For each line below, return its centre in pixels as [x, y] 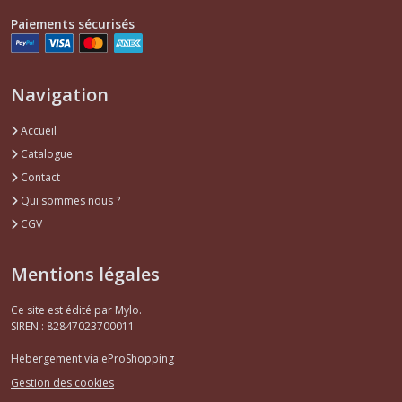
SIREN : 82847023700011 [73, 326]
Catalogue [45, 153]
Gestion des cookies [62, 383]
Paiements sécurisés [73, 23]
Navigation [60, 94]
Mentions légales [85, 274]
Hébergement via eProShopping [92, 358]
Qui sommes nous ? [69, 200]
